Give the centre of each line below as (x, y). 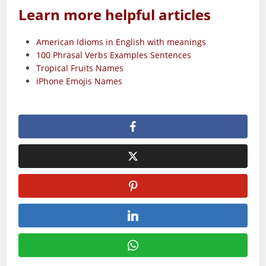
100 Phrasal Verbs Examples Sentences (114, 55)
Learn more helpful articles (115, 15)
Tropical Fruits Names (80, 68)
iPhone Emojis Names (81, 81)
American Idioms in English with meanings (121, 42)
